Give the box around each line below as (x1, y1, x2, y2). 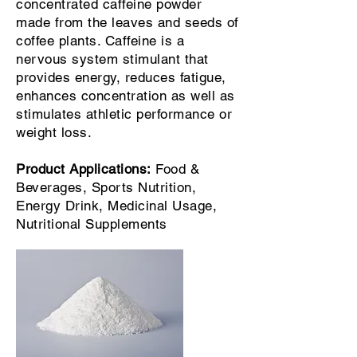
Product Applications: (16, 161, 151, 177)
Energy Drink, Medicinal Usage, (16, 198, 218, 214)
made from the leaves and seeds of (16, 14, 239, 30)
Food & (151, 161, 200, 177)
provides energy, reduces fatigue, (16, 69, 226, 85)
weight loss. (16, 124, 96, 140)
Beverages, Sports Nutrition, (16, 179, 197, 195)
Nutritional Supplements (16, 216, 167, 232)
